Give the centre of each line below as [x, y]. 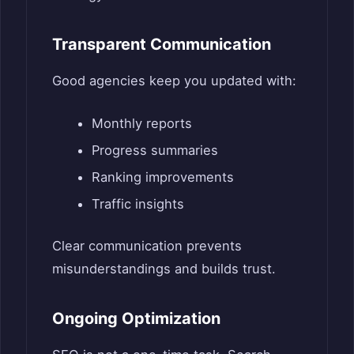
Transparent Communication [162, 44]
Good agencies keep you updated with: [174, 80]
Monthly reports [141, 123]
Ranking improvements [162, 177]
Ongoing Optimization [136, 319]
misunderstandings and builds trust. [164, 269]
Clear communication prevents [147, 246]
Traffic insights [137, 203]
